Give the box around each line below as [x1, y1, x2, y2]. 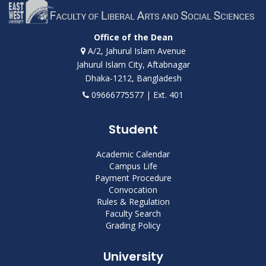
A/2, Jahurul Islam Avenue [85, 45, 186, 57]
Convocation [109, 184, 157, 196]
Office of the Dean [93, 31, 173, 43]
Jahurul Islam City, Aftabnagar [76, 59, 190, 71]
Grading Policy [106, 220, 160, 232]
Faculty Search [105, 208, 161, 220]
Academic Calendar [96, 148, 170, 160]
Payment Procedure [94, 172, 172, 184]
